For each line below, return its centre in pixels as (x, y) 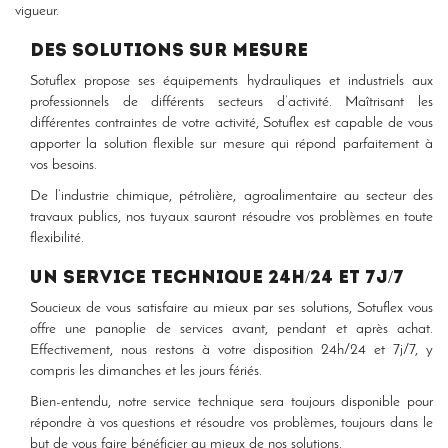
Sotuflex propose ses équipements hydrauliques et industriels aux (231, 81)
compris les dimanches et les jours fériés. (146, 371)
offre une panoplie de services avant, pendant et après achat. (231, 329)
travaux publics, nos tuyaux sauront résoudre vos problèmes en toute (231, 217)
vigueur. (37, 11)
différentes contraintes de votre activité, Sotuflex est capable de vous (231, 123)
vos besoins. (63, 165)
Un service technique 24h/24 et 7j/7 (217, 278)
